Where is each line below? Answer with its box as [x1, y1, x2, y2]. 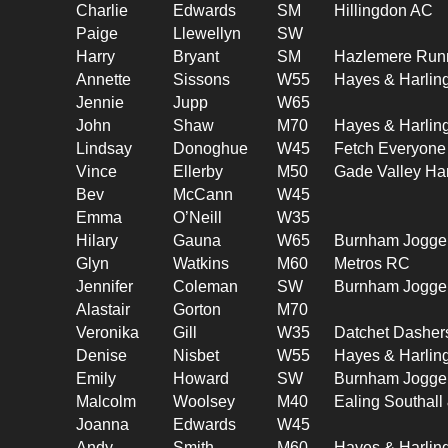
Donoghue [173, 139, 249, 157]
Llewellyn [173, 24, 246, 42]
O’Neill [173, 208, 223, 226]
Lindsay [76, 139, 133, 157]
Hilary [76, 231, 119, 249]
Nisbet [173, 346, 220, 364]
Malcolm [76, 392, 137, 410]
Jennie [76, 93, 125, 111]
